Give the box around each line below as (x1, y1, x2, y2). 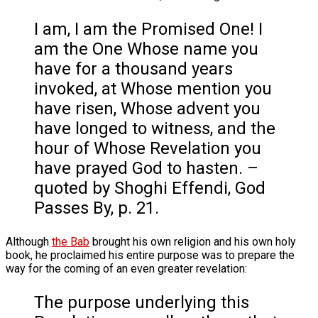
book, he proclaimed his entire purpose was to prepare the (6, 248, 295, 262)
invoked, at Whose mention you (34, 78, 272, 99)
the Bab (52, 234, 89, 248)
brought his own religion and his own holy (89, 234, 296, 248)
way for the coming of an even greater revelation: (6, 261, 247, 275)
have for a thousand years (34, 58, 233, 79)
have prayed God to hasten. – (34, 158, 258, 178)
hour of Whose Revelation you (34, 138, 261, 158)
